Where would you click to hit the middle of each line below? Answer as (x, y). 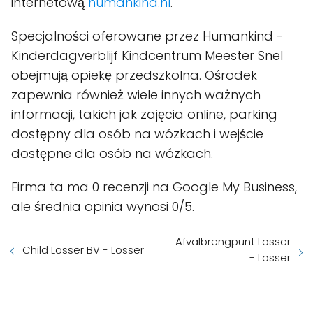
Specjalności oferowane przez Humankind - (147, 36)
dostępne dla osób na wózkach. (112, 154)
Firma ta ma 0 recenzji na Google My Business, (154, 187)
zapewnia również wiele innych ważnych (136, 95)
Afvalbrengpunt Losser (233, 242)
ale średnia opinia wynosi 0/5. (103, 207)
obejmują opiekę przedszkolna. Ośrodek (134, 75)
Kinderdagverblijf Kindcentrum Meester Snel (147, 56)
